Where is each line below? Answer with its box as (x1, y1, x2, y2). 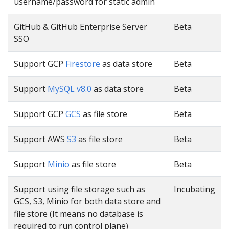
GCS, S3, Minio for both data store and (14, 195, 161, 207)
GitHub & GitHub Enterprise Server (14, 20, 147, 32)
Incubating (174, 183, 215, 195)
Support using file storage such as (14, 183, 145, 195)
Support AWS (14, 133, 67, 145)
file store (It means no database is (14, 208, 143, 219)
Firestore (65, 58, 100, 70)
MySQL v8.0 (48, 83, 91, 95)
